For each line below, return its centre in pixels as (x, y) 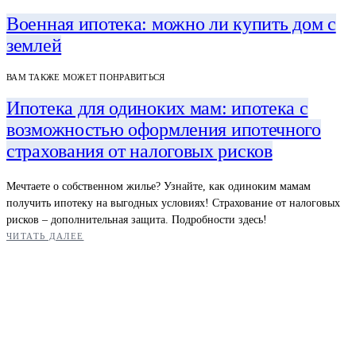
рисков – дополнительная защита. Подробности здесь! (137, 219)
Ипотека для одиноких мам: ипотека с (157, 108)
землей (34, 45)
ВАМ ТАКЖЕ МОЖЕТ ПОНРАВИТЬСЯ (86, 77)
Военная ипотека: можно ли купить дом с (171, 24)
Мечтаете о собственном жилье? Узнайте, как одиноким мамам (159, 186)
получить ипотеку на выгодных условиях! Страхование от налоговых (173, 203)
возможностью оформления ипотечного (164, 129)
